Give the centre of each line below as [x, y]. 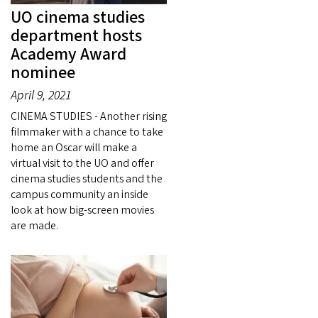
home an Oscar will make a [74, 147]
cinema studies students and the [87, 179]
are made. [34, 225]
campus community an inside [79, 194]
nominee [43, 72]
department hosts [76, 35]
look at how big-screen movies [82, 210]
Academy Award [68, 54]
